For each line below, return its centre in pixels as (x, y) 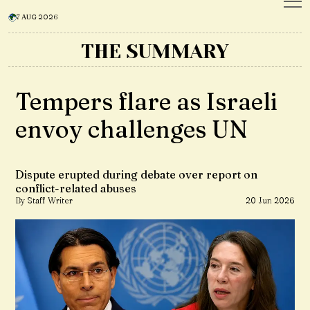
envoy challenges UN (131, 129)
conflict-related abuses (76, 188)
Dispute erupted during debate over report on (136, 174)
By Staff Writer (44, 200)
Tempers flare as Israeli (146, 102)
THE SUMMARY (155, 52)
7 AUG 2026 (37, 17)
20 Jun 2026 (270, 200)
